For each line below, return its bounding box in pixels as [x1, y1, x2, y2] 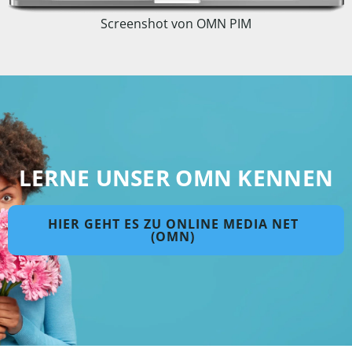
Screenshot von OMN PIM [101, 15, 251, 32]
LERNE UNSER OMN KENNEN [18, 163, 334, 192]
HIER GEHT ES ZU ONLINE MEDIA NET [47, 215, 299, 233]
